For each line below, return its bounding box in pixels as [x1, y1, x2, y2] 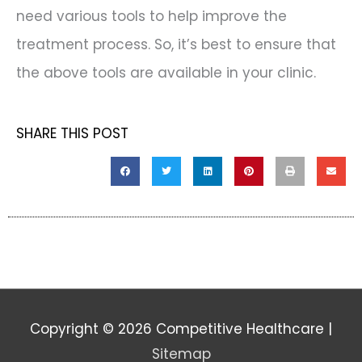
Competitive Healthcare [156, 319, 324, 339]
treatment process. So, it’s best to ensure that [16, 34, 336, 54]
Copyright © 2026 [30, 319, 156, 339]
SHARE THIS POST [16, 124, 128, 144]
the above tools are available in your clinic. [16, 62, 316, 82]
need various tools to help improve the [16, 6, 287, 26]
